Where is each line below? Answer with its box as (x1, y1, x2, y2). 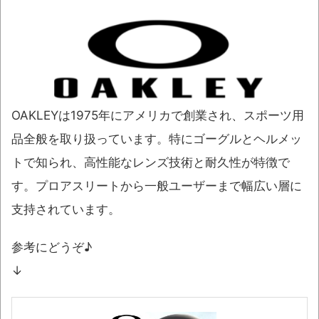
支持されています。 (11, 202, 120, 217)
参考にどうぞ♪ (11, 240, 92, 255)
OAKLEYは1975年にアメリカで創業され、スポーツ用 (11, 108, 304, 123)
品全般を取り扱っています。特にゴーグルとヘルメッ (11, 132, 302, 147)
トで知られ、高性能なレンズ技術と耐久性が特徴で (11, 155, 290, 170)
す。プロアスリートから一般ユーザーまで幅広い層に (11, 179, 302, 194)
